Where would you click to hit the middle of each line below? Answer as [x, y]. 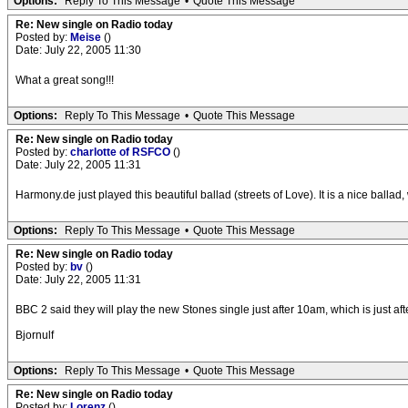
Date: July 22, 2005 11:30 [78, 50]
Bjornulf [35, 335]
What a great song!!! [65, 80]
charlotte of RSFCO [122, 152]
